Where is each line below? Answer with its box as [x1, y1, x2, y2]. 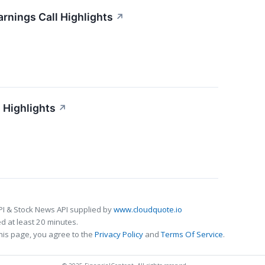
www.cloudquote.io [114, 203, 182, 215]
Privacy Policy [95, 228, 143, 240]
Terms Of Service [161, 228, 223, 240]
